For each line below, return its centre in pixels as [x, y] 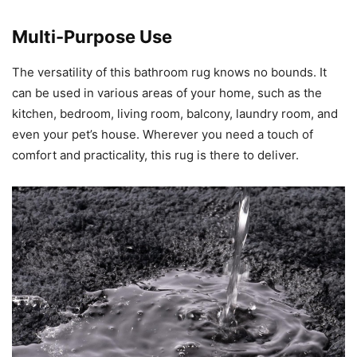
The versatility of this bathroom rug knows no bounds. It [169, 73]
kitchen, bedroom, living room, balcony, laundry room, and [175, 114]
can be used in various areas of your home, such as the [167, 93]
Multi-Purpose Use [92, 37]
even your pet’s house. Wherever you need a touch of [163, 135]
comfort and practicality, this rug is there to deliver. [155, 155]
